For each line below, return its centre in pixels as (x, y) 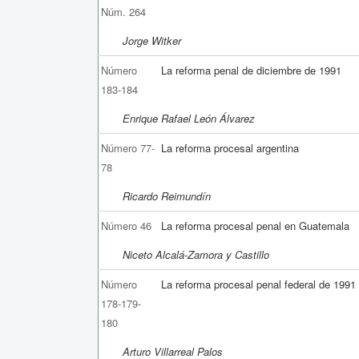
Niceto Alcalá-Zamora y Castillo (196, 254)
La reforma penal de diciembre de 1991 (252, 70)
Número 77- (128, 147)
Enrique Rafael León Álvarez (189, 118)
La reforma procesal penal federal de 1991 (259, 284)
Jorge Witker (152, 40)
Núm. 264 (124, 11)
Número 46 (127, 225)
